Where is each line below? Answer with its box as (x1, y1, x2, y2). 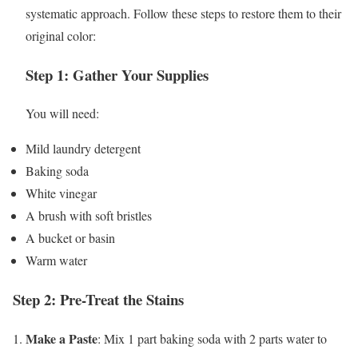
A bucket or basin (26, 229, 115, 247)
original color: (26, 26, 96, 44)
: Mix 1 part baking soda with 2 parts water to (97, 329, 327, 347)
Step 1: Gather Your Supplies (26, 63, 209, 86)
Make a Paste (26, 328, 97, 348)
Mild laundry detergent (26, 140, 141, 157)
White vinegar (26, 185, 97, 202)
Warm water (26, 252, 87, 269)
